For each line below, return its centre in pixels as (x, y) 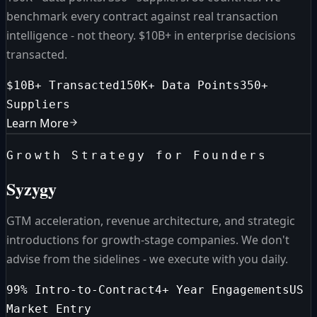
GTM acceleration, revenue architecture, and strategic (151, 221)
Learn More (38, 123)
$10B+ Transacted (63, 85)
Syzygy (31, 188)
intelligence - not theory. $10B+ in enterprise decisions (151, 35)
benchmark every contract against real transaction (142, 16)
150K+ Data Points (180, 85)
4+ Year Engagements (222, 290)
